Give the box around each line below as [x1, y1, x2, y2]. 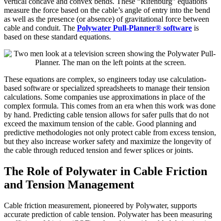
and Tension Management [4, 178, 134, 191]
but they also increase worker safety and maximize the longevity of [4, 137, 211, 146]
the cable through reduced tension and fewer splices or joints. [4, 146, 193, 154]
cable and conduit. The [4, 23, 77, 32]
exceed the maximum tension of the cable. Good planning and [4, 119, 196, 128]
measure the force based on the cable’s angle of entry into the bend [4, 5, 210, 14]
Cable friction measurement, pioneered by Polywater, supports [4, 201, 197, 210]
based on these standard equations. [4, 32, 111, 41]
